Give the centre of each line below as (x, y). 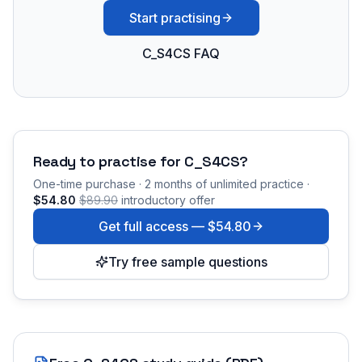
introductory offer (168, 200)
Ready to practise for (109, 161)
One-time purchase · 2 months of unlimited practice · (171, 184)
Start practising (175, 18)
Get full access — (153, 226)
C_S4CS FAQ (181, 53)
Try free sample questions (187, 262)
